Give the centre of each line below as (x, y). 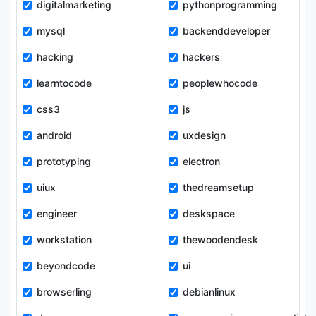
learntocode (64, 83)
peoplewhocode (220, 83)
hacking (55, 57)
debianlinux (209, 292)
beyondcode (66, 266)
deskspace (209, 213)
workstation (64, 239)
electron (201, 161)
